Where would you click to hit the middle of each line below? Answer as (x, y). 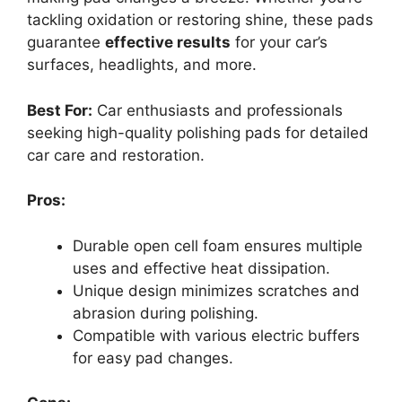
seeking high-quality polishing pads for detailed (198, 132)
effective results (168, 43)
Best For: (60, 110)
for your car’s (279, 43)
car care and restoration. (116, 155)
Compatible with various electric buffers (216, 335)
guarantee (66, 43)
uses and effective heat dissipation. (201, 268)
